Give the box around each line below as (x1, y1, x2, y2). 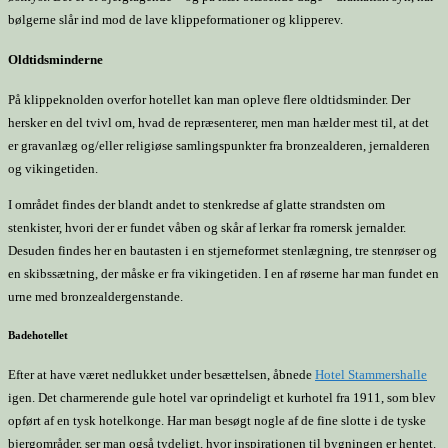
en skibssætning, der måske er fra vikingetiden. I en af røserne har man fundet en (8, 266, 439, 282)
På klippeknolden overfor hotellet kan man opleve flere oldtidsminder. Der (8, 92, 410, 108)
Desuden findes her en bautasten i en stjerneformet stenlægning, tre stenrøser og (8, 243, 437, 259)
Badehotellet (8, 329, 68, 342)
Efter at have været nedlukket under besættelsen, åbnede (8, 367, 315, 383)
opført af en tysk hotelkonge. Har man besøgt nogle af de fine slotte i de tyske (8, 413, 426, 429)
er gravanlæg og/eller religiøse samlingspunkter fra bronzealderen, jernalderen (8, 138, 430, 154)
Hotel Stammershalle (315, 367, 427, 383)
